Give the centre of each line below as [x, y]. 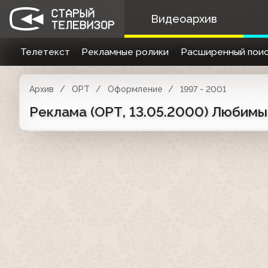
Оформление [135, 89]
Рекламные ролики [125, 52]
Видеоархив [184, 19]
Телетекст [45, 52]
